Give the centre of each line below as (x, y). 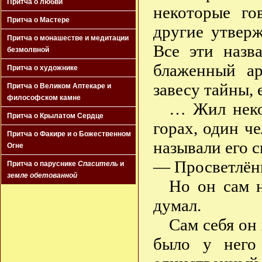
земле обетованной (42, 176)
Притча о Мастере (38, 20)
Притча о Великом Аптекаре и (59, 86)
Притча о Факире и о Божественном (69, 134)
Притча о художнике (42, 68)
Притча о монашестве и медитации (68, 38)
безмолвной (28, 50)
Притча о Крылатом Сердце (55, 116)
